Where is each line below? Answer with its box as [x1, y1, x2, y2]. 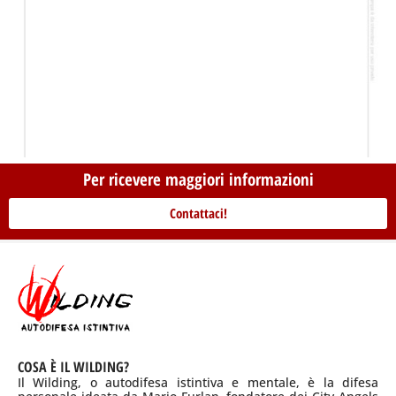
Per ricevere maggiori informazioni [82, 168, 314, 191]
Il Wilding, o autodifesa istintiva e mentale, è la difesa [18, 374, 378, 391]
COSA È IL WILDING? [18, 357, 129, 377]
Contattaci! [169, 204, 227, 222]
